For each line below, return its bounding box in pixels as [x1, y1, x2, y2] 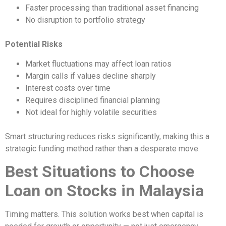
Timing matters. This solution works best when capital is [5, 209, 203, 219]
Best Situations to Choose [5, 162, 194, 182]
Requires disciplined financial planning [25, 95, 160, 105]
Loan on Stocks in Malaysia [5, 181, 204, 201]
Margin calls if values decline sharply [25, 71, 156, 81]
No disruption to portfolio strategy [25, 15, 145, 25]
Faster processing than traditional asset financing [25, 3, 199, 13]
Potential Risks [5, 39, 63, 49]
